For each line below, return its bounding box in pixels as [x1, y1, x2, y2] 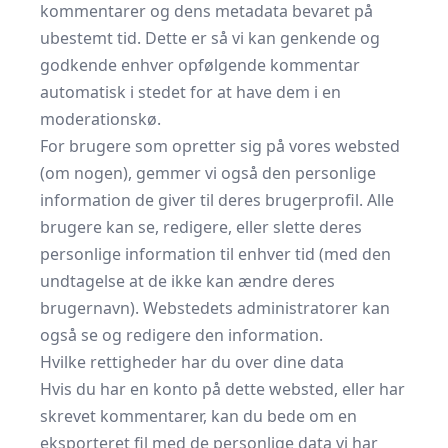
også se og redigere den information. [40, 324, 323, 346]
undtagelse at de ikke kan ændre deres [40, 270, 335, 292]
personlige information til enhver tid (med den [40, 243, 391, 265]
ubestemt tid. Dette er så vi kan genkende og [40, 27, 380, 49]
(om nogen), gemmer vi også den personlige [40, 162, 376, 184]
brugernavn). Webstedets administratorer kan [40, 297, 390, 319]
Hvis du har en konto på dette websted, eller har [40, 378, 405, 400]
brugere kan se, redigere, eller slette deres [40, 216, 362, 238]
